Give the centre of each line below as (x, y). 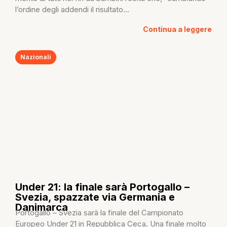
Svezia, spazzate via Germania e (95, 197)
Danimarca (42, 207)
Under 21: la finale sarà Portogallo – (102, 187)
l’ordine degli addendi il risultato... (72, 10)
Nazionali (36, 57)
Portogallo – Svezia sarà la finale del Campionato (99, 212)
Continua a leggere (177, 29)
